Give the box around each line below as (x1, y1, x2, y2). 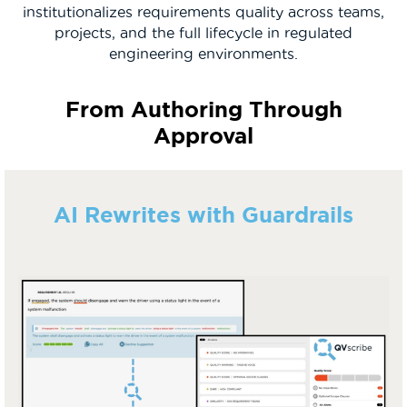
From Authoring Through (65, 96, 342, 122)
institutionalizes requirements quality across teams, (23, 3, 384, 20)
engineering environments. (109, 45, 298, 62)
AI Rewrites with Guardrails (54, 202, 353, 227)
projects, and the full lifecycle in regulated (55, 24, 352, 41)
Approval (154, 123, 253, 148)
